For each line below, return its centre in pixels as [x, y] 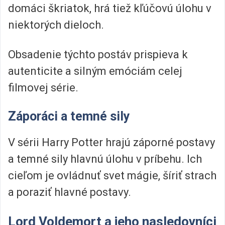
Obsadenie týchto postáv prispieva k [98, 54]
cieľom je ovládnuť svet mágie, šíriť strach [112, 176]
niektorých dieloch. [56, 25]
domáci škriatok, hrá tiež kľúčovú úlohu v [110, 8]
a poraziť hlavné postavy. [70, 192]
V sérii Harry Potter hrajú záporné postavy [111, 143]
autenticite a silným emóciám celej [95, 71]
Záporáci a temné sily [69, 117]
